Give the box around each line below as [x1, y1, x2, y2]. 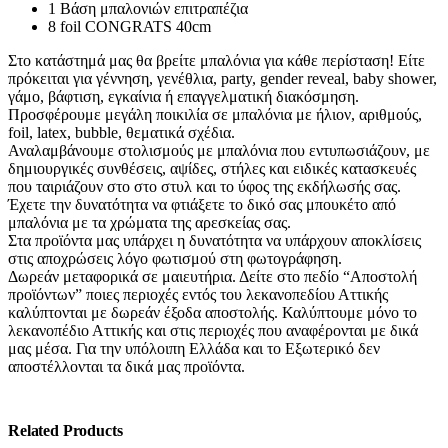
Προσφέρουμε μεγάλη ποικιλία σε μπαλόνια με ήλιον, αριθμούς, [8, 105, 422, 123]
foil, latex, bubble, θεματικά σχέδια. [8, 123, 235, 141]
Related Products [8, 421, 123, 439]
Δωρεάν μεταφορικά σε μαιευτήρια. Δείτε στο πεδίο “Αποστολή [8, 267, 417, 285]
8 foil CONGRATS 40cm [48, 17, 211, 35]
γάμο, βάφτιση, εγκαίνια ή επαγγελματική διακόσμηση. [8, 87, 359, 105]
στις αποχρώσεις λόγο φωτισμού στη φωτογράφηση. [8, 249, 342, 267]
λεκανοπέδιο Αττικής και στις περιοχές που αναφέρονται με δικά [8, 321, 418, 339]
